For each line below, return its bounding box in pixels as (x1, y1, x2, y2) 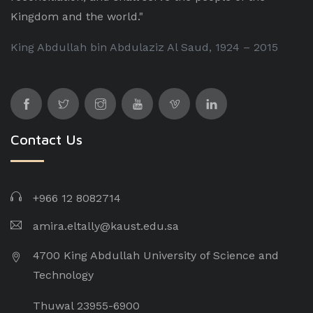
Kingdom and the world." (10, 10, 143, 23)
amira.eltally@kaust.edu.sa (33, 219, 179, 233)
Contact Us (10, 131, 82, 147)
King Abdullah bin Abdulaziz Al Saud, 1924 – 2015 (10, 41, 278, 54)
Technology (33, 268, 94, 282)
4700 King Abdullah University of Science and (33, 249, 279, 262)
